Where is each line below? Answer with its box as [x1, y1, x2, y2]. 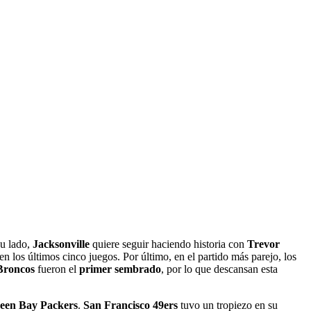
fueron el [35, 263, 79, 276]
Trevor [247, 238, 280, 251]
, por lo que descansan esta [161, 263, 278, 276]
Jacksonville [33, 238, 90, 251]
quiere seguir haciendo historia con [90, 238, 247, 251]
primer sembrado [79, 263, 161, 276]
